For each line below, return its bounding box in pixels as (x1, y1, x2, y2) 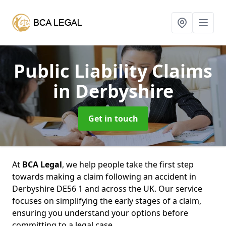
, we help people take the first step (62, 159, 194, 170)
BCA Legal (22, 159, 62, 170)
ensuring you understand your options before (12, 207, 188, 218)
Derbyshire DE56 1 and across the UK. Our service (12, 183, 202, 194)
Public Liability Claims (14, 59, 212, 83)
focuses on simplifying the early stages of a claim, (12, 195, 201, 206)
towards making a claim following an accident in (12, 171, 196, 182)
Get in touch (88, 113, 138, 124)
